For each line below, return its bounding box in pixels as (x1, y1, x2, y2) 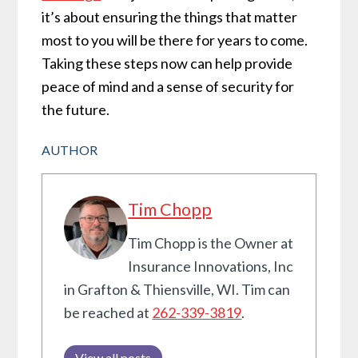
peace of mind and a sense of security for (42, 78, 295, 96)
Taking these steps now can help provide (42, 54, 293, 73)
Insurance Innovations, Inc (128, 257, 294, 276)
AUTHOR (42, 142, 98, 158)
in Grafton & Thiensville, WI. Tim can (64, 280, 291, 299)
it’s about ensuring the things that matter (42, 8, 298, 26)
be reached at (64, 304, 153, 322)
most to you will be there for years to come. (42, 31, 308, 50)
